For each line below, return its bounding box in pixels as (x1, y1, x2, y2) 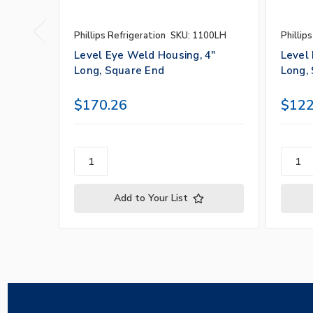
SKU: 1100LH (170, 29, 226, 43)
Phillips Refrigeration (74, 29, 166, 43)
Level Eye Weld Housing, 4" (74, 48, 216, 63)
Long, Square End (74, 64, 164, 78)
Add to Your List (113, 191, 188, 205)
